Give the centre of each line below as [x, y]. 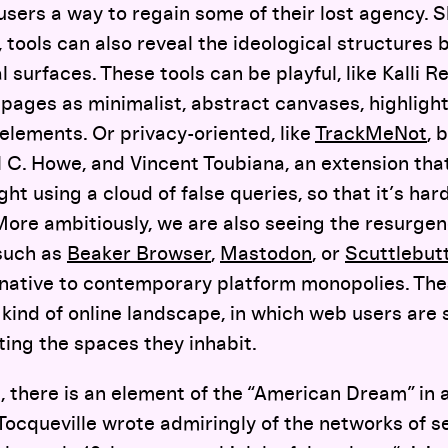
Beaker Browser [139, 254]
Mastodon [266, 254]
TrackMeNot [371, 134]
